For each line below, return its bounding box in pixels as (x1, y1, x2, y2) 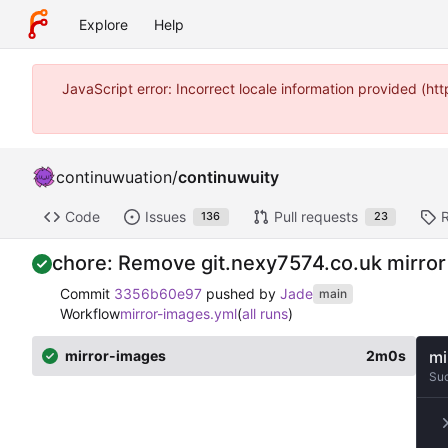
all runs (242, 305, 288, 323)
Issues (144, 208, 186, 226)
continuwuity (178, 166, 279, 187)
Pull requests (273, 208, 358, 226)
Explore (79, 15, 128, 33)
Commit (60, 285, 114, 303)
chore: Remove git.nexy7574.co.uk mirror (52, 251, 446, 276)
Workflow (60, 305, 120, 323)
